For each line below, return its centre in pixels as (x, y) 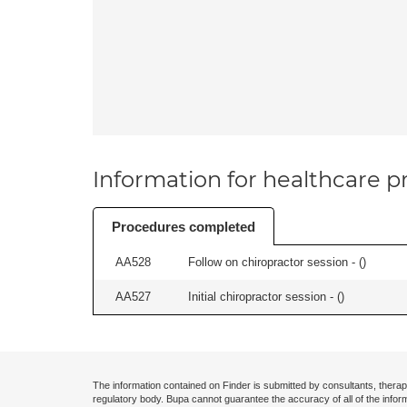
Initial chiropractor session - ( (264, 297)
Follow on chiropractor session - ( (275, 262)
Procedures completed (184, 227)
